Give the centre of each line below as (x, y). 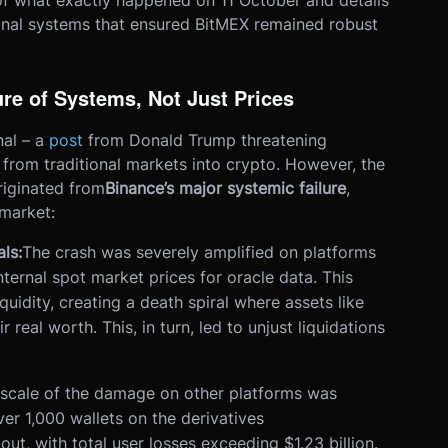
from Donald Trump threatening (207, 140)
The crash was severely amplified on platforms (198, 252)
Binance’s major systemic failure (225, 188)
